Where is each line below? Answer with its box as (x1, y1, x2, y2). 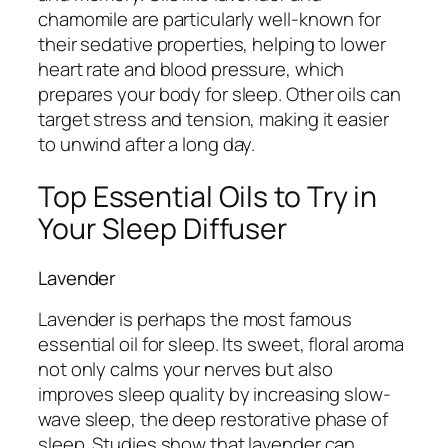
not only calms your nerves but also (38, 355, 333, 382)
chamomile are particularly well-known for (38, 6, 381, 33)
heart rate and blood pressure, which (38, 56, 345, 83)
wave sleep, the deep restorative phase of (38, 405, 388, 432)
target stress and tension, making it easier (38, 106, 389, 133)
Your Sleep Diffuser (38, 208, 288, 248)
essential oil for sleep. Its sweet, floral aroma (38, 330, 405, 357)
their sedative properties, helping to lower (38, 31, 386, 58)
